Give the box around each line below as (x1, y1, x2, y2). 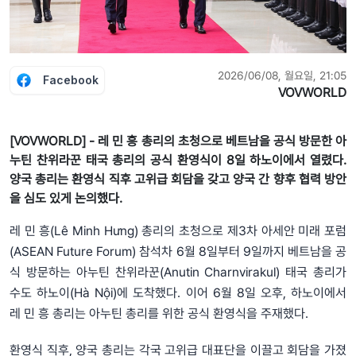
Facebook (43, 73, 99, 87)
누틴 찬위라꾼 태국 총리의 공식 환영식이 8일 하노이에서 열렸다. (10, 153, 346, 168)
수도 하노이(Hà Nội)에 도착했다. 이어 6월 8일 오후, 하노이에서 (10, 285, 346, 301)
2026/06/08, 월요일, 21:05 (218, 69, 346, 83)
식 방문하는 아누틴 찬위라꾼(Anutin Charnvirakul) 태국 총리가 (10, 265, 346, 281)
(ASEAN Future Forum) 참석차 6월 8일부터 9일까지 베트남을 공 (10, 244, 346, 260)
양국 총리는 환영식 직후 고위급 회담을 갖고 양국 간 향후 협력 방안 (10, 172, 346, 188)
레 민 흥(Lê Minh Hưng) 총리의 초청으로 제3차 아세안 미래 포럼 (10, 223, 346, 239)
